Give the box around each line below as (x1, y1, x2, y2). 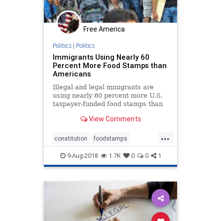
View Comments (87, 114, 141, 123)
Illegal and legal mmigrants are (52, 83, 154, 91)
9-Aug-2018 (65, 151, 98, 160)
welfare (121, 150, 141, 158)
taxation (92, 150, 114, 158)
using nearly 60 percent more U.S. (52, 92, 163, 100)
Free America (83, 24, 125, 34)
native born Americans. (52, 109, 127, 116)
